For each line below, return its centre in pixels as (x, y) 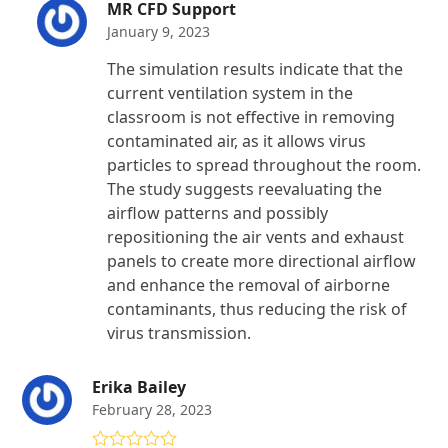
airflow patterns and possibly (218, 212)
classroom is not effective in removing (251, 116)
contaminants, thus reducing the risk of (257, 308)
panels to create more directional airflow (262, 260)
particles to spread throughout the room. (264, 164)
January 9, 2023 (159, 31)
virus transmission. (179, 332)
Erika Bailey (139, 386)
